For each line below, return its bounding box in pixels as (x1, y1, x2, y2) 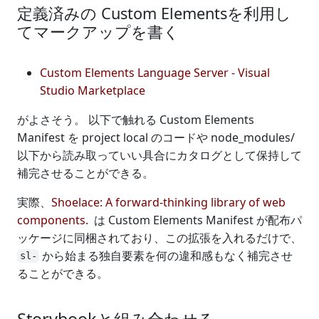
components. (17, 211, 88, 228)
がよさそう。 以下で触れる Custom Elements (17, 111, 254, 127)
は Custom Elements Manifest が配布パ (91, 211, 302, 228)
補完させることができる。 (17, 164, 154, 181)
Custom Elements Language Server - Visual (40, 64, 270, 80)
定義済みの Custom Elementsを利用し (17, 2, 291, 23)
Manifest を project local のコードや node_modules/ (17, 129, 295, 145)
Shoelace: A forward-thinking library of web (51, 194, 286, 210)
